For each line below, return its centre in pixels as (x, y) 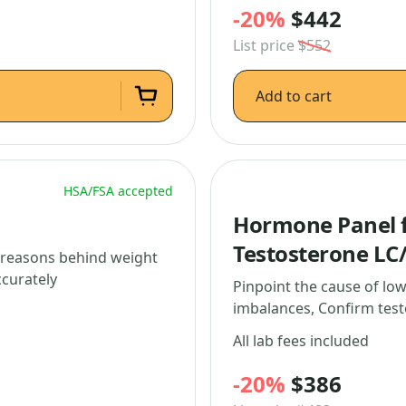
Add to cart (294, 96)
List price (266, 45)
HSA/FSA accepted (118, 191)
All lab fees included (301, 341)
